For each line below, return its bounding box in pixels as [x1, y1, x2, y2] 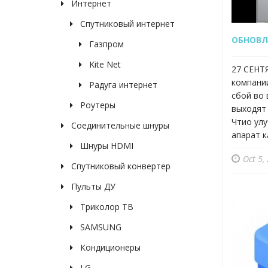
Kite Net [87, 59, 121, 71]
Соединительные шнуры [69, 120, 169, 132]
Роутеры [78, 99, 115, 111]
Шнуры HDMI [78, 140, 133, 152]
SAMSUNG [78, 221, 121, 233]
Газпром [87, 38, 124, 50]
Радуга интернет [87, 79, 157, 91]
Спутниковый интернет [78, 18, 175, 30]
